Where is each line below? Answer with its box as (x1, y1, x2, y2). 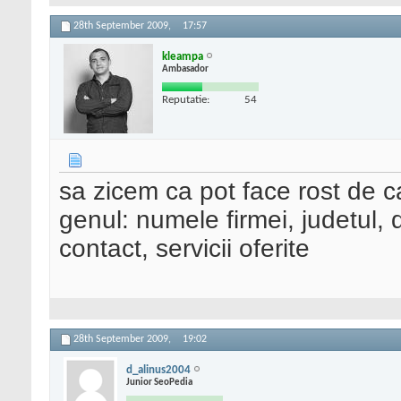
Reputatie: (162, 93, 209, 106)
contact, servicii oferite (59, 235, 310, 263)
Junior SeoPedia (126, 377, 192, 388)
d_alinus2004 (126, 363, 191, 376)
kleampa (162, 50, 203, 63)
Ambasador (162, 64, 209, 74)
